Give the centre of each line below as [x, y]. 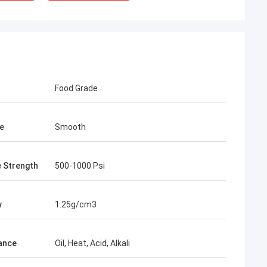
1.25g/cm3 [76, 204]
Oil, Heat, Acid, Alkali [92, 243]
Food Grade [76, 88]
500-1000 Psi [80, 166]
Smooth [70, 127]
